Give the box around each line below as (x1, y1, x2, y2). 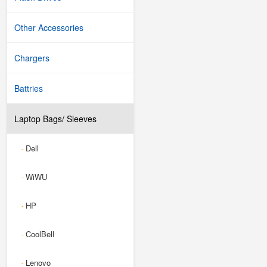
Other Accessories (14, 21, 83, 33)
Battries (14, 82, 43, 94)
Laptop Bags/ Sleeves (14, 113, 97, 125)
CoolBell (26, 228, 54, 240)
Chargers (14, 52, 49, 64)
